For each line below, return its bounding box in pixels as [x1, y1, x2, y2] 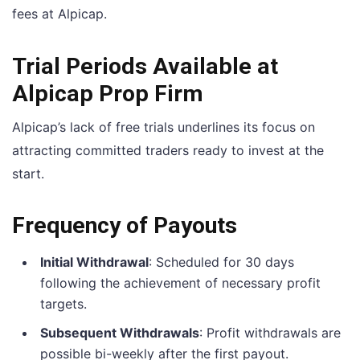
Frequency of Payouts [12, 211, 237, 239]
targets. [40, 295, 87, 312]
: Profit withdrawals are [199, 324, 341, 341]
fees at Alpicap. [12, 6, 107, 22]
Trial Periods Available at [12, 52, 278, 80]
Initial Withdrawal [40, 253, 149, 270]
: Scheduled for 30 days [149, 253, 294, 270]
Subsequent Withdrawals [40, 324, 199, 341]
